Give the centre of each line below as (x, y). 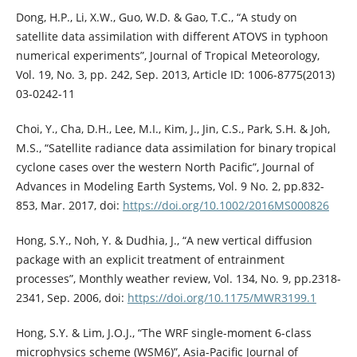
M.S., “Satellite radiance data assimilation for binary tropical (176, 148)
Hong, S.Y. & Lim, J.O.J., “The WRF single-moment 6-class (163, 333)
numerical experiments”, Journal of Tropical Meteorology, (167, 56)
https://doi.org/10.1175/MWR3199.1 (222, 298)
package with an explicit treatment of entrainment (150, 260)
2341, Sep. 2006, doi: (71, 298)
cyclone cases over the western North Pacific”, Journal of (165, 167)
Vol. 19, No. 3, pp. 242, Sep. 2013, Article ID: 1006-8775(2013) (175, 75)
